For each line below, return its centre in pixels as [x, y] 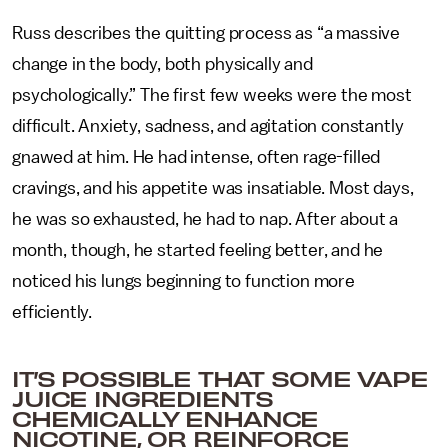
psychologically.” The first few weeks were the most [212, 95]
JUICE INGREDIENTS [142, 398]
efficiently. [52, 312]
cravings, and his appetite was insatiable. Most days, [213, 188]
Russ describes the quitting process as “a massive [206, 33]
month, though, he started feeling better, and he [198, 250]
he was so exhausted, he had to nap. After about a [205, 219]
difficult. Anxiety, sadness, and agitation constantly [208, 126]
